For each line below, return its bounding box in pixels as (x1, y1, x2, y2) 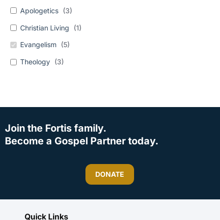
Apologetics (20, 6, 58, 15)
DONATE (95, 170, 125, 179)
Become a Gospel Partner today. (5, 135, 159, 147)
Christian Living (20, 23, 69, 32)
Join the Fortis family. (5, 122, 107, 135)
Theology (20, 57, 50, 66)
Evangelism (20, 40, 56, 49)
